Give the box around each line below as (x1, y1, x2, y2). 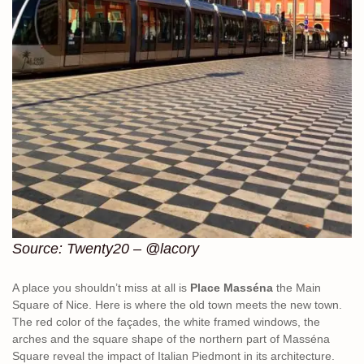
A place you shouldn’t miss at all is (12, 281, 190, 295)
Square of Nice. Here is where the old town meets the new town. (12, 298, 342, 312)
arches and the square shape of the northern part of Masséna (12, 332, 330, 346)
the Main (276, 281, 321, 295)
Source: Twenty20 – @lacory (12, 240, 199, 258)
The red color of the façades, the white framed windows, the (12, 315, 320, 329)
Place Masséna (190, 281, 276, 295)
